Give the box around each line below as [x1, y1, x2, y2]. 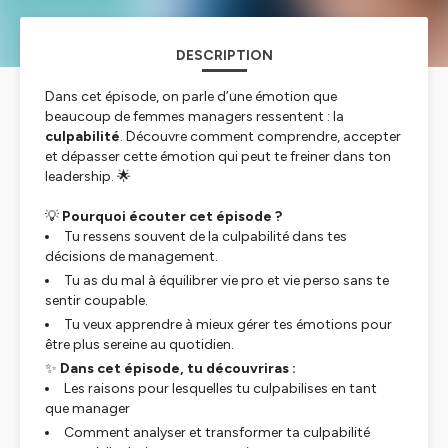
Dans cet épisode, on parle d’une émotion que [45, 88, 337, 105]
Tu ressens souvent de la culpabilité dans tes [64, 228, 347, 245]
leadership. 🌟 [45, 168, 131, 185]
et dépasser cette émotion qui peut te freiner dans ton [45, 148, 391, 165]
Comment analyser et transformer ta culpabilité [64, 424, 370, 441]
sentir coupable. [45, 292, 148, 309]
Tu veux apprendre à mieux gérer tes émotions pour [64, 316, 392, 333]
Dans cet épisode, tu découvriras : [60, 360, 296, 377]
